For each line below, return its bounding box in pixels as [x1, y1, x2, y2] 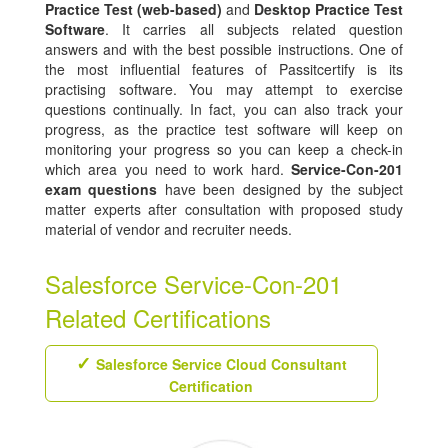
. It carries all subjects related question [105, 19, 403, 40]
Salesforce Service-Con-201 [45, 266, 342, 302]
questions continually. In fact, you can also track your [45, 99, 403, 120]
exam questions [45, 179, 158, 200]
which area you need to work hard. [45, 159, 291, 180]
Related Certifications [45, 300, 271, 336]
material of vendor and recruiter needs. [45, 219, 296, 240]
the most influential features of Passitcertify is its [45, 59, 403, 80]
